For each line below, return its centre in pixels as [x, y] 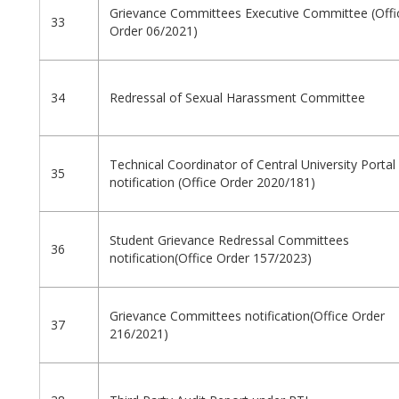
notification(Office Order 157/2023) [211, 258]
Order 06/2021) [154, 31]
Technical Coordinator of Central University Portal [252, 165]
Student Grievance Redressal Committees [229, 240]
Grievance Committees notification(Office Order [247, 316]
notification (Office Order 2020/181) [212, 183]
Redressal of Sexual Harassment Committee [237, 98]
